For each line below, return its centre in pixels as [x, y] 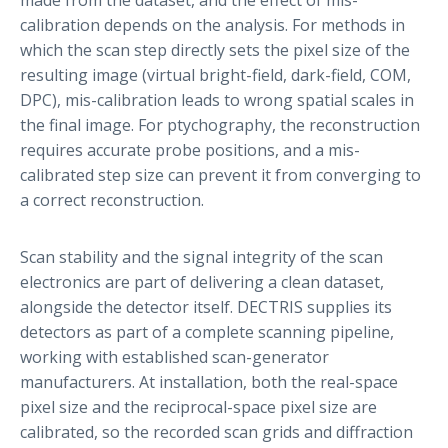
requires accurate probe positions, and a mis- [190, 149]
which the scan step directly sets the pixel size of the [215, 49]
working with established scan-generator [174, 356]
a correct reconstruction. [112, 199]
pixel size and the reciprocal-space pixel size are [198, 406]
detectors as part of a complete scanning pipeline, [207, 331]
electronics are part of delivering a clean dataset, [202, 281]
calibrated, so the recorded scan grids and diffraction [216, 431]
